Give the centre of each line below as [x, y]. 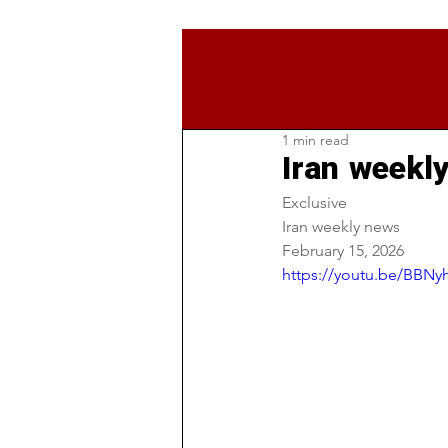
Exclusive [316, 202]
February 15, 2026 [343, 250]
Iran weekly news [343, 226]
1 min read [315, 140]
